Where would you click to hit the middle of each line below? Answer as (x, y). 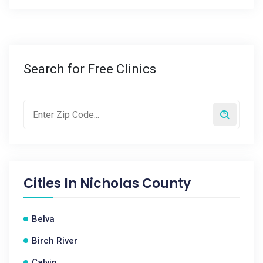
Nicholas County (135, 183)
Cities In (52, 183)
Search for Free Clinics (90, 69)
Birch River (55, 241)
